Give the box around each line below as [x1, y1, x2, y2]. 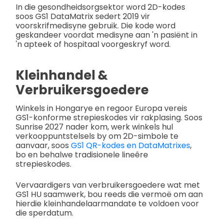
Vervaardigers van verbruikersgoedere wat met [16, 179, 200, 191]
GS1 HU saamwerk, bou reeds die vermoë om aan [16, 188, 203, 200]
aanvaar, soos [16, 139, 71, 151]
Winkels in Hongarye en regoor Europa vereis [16, 102, 187, 114]
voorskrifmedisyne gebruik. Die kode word [16, 20, 175, 32]
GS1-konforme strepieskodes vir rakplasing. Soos [16, 111, 202, 123]
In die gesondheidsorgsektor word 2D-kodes [16, 1, 185, 13]
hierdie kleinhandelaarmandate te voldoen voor [16, 197, 199, 209]
